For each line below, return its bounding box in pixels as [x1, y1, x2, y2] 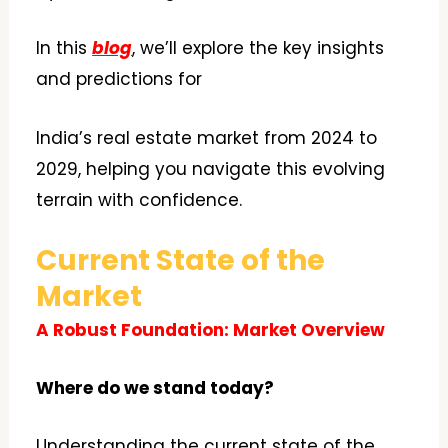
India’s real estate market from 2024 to [36, 125, 378, 150]
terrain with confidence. [36, 187, 243, 212]
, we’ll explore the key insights [132, 36, 385, 61]
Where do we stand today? [36, 375, 275, 400]
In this [36, 36, 93, 61]
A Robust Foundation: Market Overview [36, 317, 386, 342]
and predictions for [36, 67, 203, 92]
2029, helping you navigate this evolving [36, 156, 386, 181]
